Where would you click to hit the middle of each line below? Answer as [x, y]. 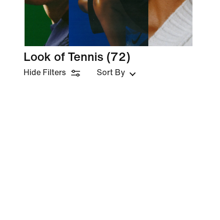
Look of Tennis [64, 57]
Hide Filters [45, 72]
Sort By [111, 72]
